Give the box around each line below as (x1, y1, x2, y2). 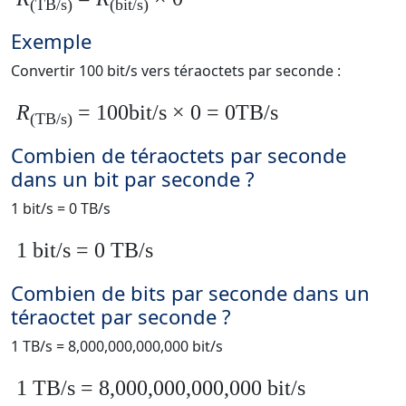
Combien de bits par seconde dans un (11, 279, 370, 307)
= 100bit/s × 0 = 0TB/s (72, 101, 278, 125)
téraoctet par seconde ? (11, 303, 231, 331)
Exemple (11, 27, 92, 55)
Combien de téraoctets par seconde (11, 141, 346, 169)
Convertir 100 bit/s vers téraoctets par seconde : (11, 61, 341, 82)
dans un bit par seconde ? (11, 165, 255, 193)
